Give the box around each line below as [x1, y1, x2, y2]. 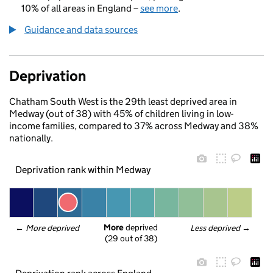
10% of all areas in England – [21, 2, 140, 14]
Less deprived [190, 222, 241, 233]
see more [140, 2, 178, 14]
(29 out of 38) [104, 233, 157, 244]
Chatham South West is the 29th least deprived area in [9, 96, 237, 107]
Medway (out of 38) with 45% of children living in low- [9, 108, 233, 119]
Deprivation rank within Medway [15, 163, 151, 175]
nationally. [9, 132, 53, 144]
